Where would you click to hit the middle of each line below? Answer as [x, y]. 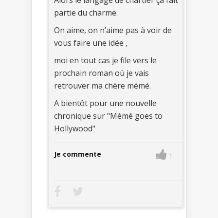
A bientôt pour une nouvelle [105, 103]
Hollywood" [75, 128]
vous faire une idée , [91, 43]
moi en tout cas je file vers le [105, 60]
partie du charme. [86, 12]
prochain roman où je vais [101, 73]
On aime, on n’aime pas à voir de [113, 30]
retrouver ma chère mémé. [102, 85]
